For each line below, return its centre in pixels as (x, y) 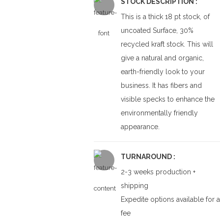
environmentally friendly (159, 113)
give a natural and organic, (162, 58)
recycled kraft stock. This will (167, 44)
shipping (134, 186)
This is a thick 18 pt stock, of (165, 17)
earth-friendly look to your (163, 72)
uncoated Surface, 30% (157, 30)
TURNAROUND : (148, 157)
